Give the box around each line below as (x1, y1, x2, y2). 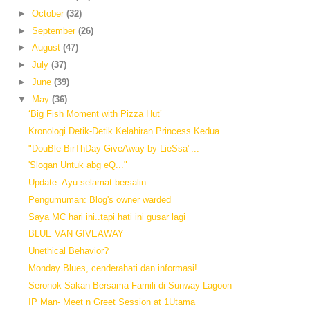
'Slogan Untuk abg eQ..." (28, 160, 128, 171)
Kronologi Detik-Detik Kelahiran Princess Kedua (28, 125, 220, 136)
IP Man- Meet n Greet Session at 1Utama (28, 297, 196, 308)
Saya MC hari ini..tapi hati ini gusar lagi (28, 211, 186, 222)
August (31, 42, 63, 53)
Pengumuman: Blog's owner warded (28, 194, 172, 205)
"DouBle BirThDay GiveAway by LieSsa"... (28, 143, 200, 154)
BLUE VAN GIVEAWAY (28, 228, 125, 239)
